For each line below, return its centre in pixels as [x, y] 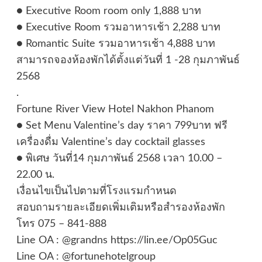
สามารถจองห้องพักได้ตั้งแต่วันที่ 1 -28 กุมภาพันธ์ [128, 61]
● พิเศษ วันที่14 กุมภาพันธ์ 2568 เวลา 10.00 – [119, 159]
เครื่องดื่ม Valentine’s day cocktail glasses [111, 142]
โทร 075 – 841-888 [61, 224]
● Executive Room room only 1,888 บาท [108, 11]
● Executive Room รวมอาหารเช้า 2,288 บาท [118, 28]
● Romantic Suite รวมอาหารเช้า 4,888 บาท [116, 44]
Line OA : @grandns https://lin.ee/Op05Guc [117, 241]
